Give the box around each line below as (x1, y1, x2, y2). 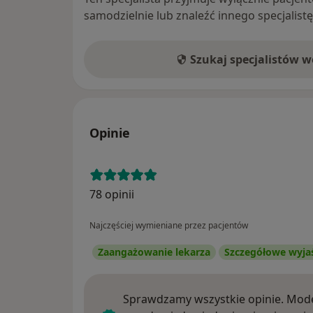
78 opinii (89, 187, 134, 203)
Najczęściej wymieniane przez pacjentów (89, 219, 248, 232)
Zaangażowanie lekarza (98, 245, 210, 259)
